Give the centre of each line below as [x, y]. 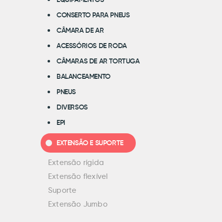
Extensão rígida [76, 163]
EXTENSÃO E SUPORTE [90, 143]
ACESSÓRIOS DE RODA [92, 46]
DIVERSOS [72, 108]
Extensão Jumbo [78, 204]
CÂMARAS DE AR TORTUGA [98, 61]
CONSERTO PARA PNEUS [93, 15]
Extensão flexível [78, 177]
